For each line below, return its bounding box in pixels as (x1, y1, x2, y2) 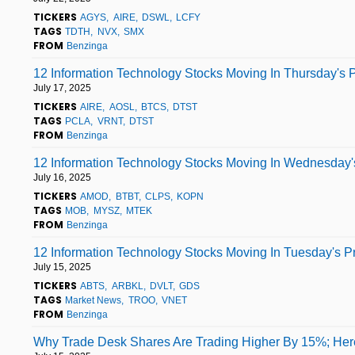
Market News (65, 294, 122, 306)
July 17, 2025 (33, 82, 91, 94)
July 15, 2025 (33, 261, 91, 273)
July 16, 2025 (33, 171, 91, 183)
